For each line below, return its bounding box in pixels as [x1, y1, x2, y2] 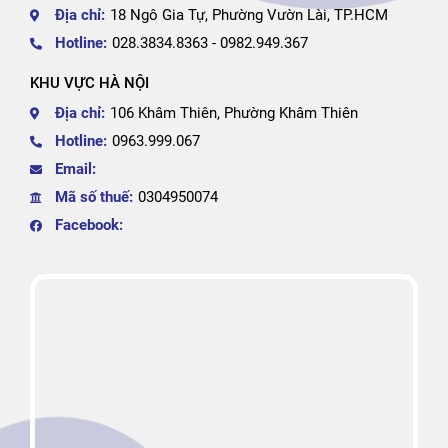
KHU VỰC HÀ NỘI [30, 73, 149, 92]
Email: [55, 159, 96, 178]
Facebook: [55, 215, 123, 234]
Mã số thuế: [55, 187, 133, 206]
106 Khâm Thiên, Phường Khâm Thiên [110, 103, 358, 122]
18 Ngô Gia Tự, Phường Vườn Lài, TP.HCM [110, 5, 388, 24]
